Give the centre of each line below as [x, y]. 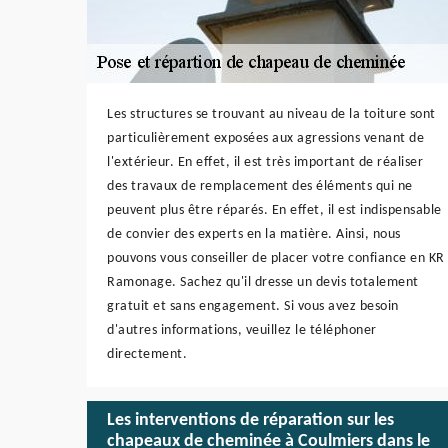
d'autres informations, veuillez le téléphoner [242, 330]
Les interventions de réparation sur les [250, 421]
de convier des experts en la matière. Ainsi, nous [254, 234]
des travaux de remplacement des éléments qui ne [260, 186]
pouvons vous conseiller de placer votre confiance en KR [276, 258]
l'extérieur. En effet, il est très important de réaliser [265, 162]
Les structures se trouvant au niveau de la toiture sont [271, 114]
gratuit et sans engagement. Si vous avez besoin [253, 306]
